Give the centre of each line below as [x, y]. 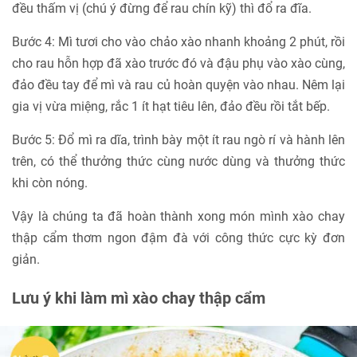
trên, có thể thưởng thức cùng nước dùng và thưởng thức [178, 161]
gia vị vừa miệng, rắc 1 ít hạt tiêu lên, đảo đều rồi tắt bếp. [171, 106]
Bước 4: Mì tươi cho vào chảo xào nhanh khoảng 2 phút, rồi [178, 41]
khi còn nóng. [50, 182]
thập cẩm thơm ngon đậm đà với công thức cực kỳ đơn [178, 237]
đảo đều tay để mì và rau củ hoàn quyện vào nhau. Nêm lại [178, 84]
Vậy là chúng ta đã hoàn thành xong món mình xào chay [178, 216]
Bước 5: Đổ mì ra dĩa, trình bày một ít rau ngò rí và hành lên [178, 139]
